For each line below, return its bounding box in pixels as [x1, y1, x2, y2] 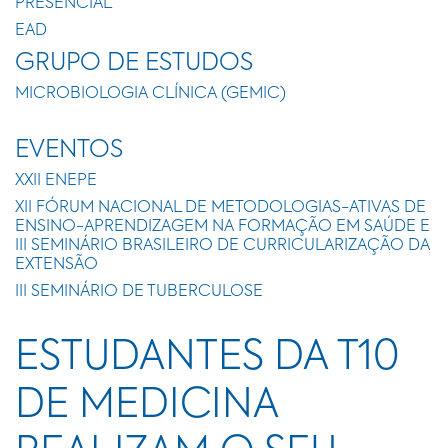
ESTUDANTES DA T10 [15, 338, 400, 378]
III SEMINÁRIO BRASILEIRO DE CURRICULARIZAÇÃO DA [15, 238, 430, 254]
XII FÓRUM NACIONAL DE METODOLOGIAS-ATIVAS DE [15, 200, 426, 216]
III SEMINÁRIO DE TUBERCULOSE [15, 284, 263, 300]
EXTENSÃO [15, 257, 98, 273]
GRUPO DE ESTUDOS [15, 51, 253, 75]
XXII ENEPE [15, 173, 97, 189]
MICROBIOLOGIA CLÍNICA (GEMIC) [15, 86, 286, 102]
